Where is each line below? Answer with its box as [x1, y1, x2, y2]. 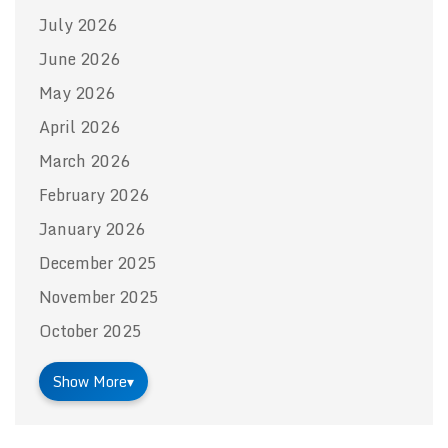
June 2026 [39, 45, 120, 72]
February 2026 [39, 181, 149, 208]
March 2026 [39, 147, 130, 174]
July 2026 [39, 11, 117, 38]
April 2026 [39, 113, 120, 140]
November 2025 [39, 283, 159, 310]
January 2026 [39, 215, 145, 242]
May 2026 [39, 79, 115, 106]
